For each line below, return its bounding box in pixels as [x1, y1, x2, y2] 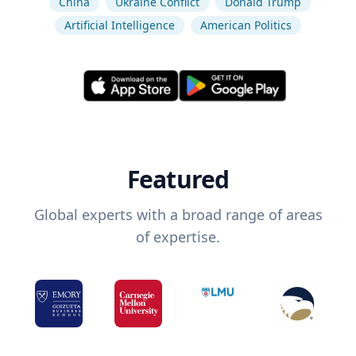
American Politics [200, 17, 292, 33]
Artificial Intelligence [64, 17, 175, 33]
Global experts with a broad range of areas [33, 205, 323, 225]
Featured [126, 163, 230, 196]
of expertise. [136, 227, 220, 247]
